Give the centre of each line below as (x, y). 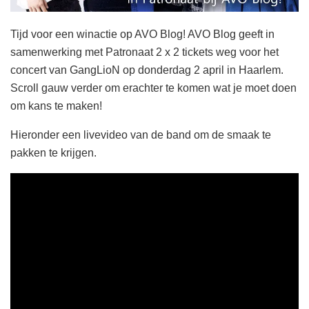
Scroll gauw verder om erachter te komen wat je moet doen (153, 88)
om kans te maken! (56, 106)
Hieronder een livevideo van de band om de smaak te (141, 135)
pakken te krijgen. (53, 153)
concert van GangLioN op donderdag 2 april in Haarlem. (147, 70)
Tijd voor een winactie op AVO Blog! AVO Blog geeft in (142, 34)
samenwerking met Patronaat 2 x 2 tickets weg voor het (144, 52)
